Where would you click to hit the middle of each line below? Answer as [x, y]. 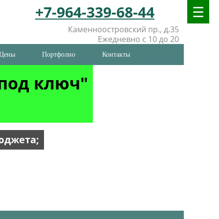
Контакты [116, 55]
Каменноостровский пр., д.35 [123, 29]
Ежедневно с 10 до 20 [138, 39]
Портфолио [59, 55]
